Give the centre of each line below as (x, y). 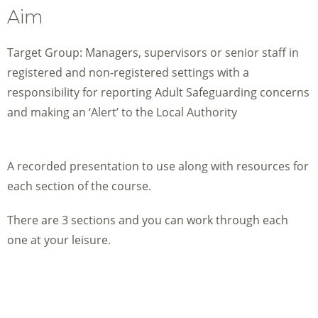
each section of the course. (79, 186)
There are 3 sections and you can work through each (148, 220)
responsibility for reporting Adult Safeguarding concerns (158, 93)
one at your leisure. (59, 240)
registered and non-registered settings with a (128, 73)
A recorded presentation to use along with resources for (158, 166)
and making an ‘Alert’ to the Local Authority (122, 113)
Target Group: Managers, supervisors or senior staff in (153, 53)
